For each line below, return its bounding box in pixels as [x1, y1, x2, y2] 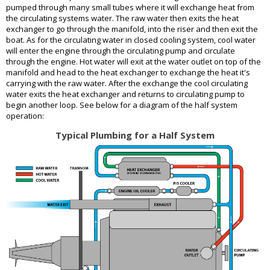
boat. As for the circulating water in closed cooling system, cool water [6, 34, 256, 46]
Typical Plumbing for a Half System [55, 129, 215, 142]
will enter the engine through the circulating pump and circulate [6, 45, 235, 57]
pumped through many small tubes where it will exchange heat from [6, 2, 254, 13]
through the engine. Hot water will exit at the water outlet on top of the [6, 56, 261, 67]
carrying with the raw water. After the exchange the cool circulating [6, 78, 248, 89]
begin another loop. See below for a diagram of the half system [6, 99, 237, 111]
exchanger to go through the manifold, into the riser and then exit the [6, 24, 258, 35]
